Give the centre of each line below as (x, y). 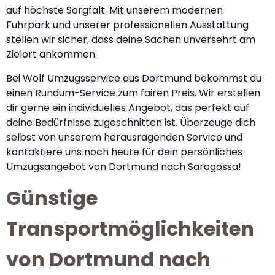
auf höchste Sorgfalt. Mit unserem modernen (114, 10)
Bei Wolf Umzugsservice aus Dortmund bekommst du (134, 78)
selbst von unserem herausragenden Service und (124, 137)
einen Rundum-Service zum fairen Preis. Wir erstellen (133, 93)
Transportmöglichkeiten (130, 229)
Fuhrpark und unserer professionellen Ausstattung (127, 25)
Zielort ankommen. (52, 55)
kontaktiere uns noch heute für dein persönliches (124, 152)
